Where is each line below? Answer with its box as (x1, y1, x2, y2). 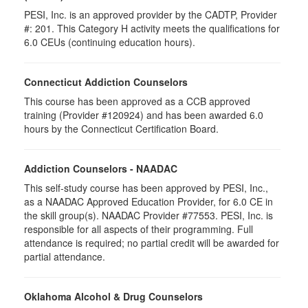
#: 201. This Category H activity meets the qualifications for (24, 21, 280, 35)
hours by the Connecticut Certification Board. (24, 122, 219, 135)
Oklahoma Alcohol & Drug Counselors (24, 289, 203, 303)
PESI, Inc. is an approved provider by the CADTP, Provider (24, 8, 277, 21)
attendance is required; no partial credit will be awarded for (24, 236, 279, 250)
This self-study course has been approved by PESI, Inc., (24, 181, 268, 195)
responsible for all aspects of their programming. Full (24, 222, 253, 236)
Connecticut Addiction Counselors (24, 75, 188, 89)
